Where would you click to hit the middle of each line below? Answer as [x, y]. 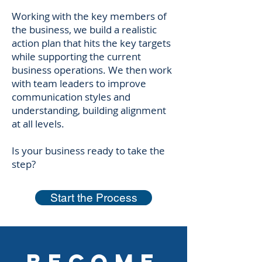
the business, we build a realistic [84, 30]
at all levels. [39, 124]
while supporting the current [76, 56]
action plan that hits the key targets [91, 43]
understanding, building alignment [89, 110]
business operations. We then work [92, 70]
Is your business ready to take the [88, 151]
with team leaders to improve [79, 83]
